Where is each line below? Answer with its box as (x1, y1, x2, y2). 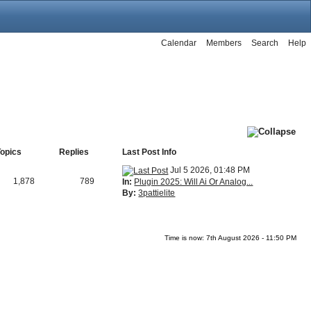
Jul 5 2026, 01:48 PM (170, 165, 251, 175)
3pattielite (138, 187, 176, 198)
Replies (59, 146, 90, 157)
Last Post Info (122, 146, 177, 157)
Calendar (161, 38, 196, 48)
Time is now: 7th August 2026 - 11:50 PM (165, 233, 297, 242)
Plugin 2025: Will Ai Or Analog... (134, 176, 253, 187)
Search (251, 38, 278, 48)
